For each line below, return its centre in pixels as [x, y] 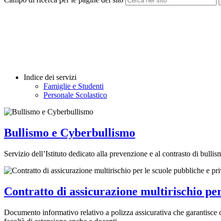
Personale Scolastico [75, 95]
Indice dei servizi [50, 77]
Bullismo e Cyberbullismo [70, 133]
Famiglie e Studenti [74, 86]
